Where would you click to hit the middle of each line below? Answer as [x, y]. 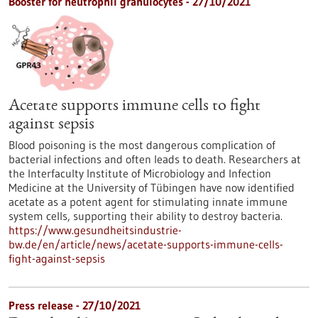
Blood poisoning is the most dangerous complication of [142, 145]
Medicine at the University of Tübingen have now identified [152, 187]
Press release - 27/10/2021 [75, 305]
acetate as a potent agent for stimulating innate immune [148, 202]
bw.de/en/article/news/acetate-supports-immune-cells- [146, 244]
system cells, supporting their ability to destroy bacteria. [146, 216]
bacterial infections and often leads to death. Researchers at [155, 159]
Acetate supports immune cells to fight [135, 106]
